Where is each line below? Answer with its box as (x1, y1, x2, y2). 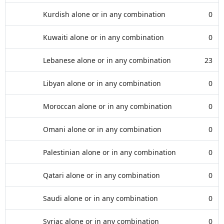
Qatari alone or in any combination (43, 170, 160, 180)
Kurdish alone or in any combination (43, 9, 165, 19)
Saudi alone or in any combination (43, 193, 158, 203)
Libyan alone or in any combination (43, 78, 161, 88)
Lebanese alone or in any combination (43, 55, 171, 65)
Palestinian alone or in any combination (43, 147, 176, 157)
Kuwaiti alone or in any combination (43, 32, 164, 42)
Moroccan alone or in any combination (43, 101, 172, 111)
